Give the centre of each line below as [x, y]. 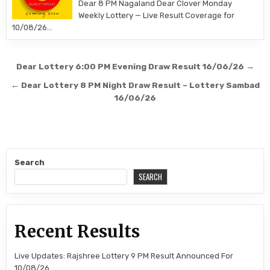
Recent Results [77, 231]
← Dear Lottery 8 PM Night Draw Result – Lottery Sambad [135, 85]
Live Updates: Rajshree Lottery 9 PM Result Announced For [124, 256]
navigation [53, 85]
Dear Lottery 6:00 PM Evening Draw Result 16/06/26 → [135, 66]
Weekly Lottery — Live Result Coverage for [157, 15]
